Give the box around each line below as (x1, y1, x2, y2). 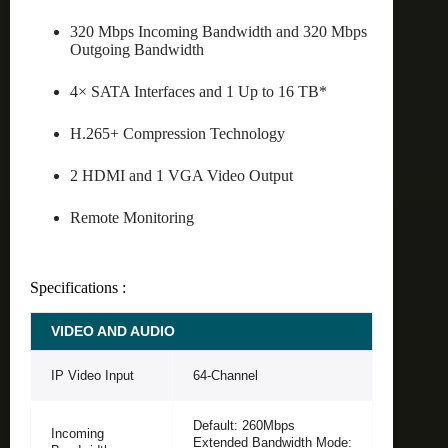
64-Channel (193, 367, 258, 383)
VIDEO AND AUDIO (51, 322, 175, 339)
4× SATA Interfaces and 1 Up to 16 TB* (70, 82, 327, 100)
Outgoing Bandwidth (70, 40, 204, 58)
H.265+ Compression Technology (70, 124, 285, 142)
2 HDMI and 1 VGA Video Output (70, 166, 293, 184)
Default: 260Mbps (193, 417, 295, 433)
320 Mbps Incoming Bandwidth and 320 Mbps (70, 22, 367, 40)
